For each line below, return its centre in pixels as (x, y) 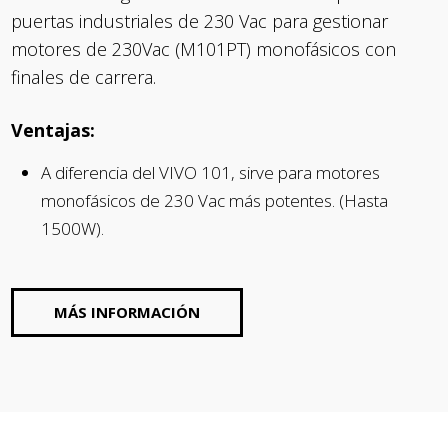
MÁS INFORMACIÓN (127, 312)
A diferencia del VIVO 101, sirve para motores (211, 172)
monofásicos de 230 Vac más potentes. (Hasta (215, 200)
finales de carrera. (84, 77)
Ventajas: (53, 130)
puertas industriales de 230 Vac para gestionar (200, 21)
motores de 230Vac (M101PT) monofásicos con (204, 49)
